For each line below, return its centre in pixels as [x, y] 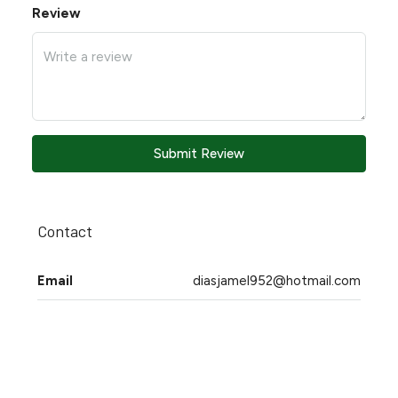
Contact [65, 231]
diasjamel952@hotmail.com [277, 281]
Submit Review [199, 154]
